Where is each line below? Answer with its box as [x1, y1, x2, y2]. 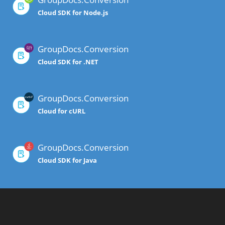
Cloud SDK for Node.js [38, 8, 108, 18]
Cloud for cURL [38, 106, 85, 116]
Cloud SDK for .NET [38, 57, 98, 67]
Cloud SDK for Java [38, 156, 97, 165]
